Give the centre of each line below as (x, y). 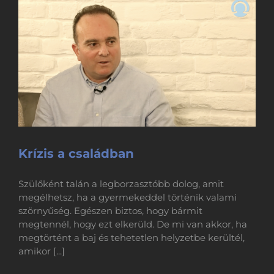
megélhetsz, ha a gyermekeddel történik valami (128, 197)
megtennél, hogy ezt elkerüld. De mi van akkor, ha (133, 224)
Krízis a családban (76, 153)
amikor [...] (42, 251)
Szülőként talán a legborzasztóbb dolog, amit (121, 183)
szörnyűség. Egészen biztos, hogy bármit (110, 210)
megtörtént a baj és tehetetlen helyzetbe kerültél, (131, 237)
